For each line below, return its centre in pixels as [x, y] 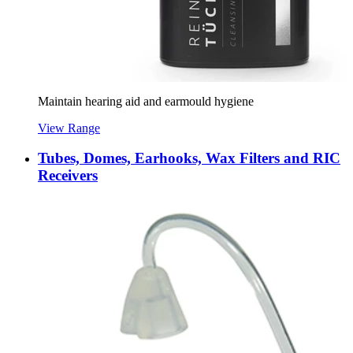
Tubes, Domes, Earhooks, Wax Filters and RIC [189, 158]
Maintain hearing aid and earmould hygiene [146, 101]
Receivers [68, 176]
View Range [69, 128]
